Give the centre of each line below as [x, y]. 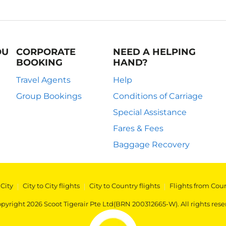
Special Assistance [150, 112]
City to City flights [51, 186]
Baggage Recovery [151, 145]
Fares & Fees [138, 128]
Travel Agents [43, 80]
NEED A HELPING [154, 52]
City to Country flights [125, 186]
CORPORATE [46, 52]
